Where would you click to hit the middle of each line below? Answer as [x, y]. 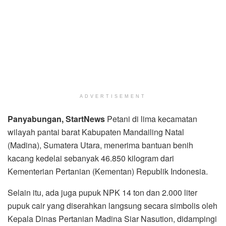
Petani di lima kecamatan [152, 119]
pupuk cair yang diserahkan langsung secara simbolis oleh [112, 205]
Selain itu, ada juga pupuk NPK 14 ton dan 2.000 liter [102, 192]
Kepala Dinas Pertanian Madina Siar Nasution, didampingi [112, 218]
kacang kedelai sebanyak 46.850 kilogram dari [91, 158]
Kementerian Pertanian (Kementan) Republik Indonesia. [108, 171]
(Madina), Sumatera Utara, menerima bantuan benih [100, 145]
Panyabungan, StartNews [57, 119]
